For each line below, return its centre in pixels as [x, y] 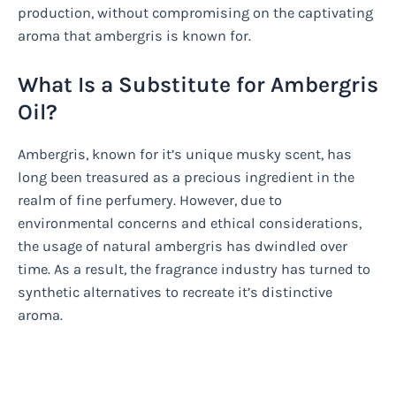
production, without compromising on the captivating [195, 13]
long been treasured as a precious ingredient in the [186, 178]
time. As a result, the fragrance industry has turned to [194, 270]
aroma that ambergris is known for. [134, 36]
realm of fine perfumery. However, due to [150, 201]
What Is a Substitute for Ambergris [198, 85]
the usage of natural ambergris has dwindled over [183, 247]
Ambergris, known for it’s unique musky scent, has [185, 155]
